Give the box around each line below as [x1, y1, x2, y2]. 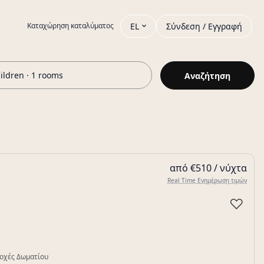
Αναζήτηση [184, 70, 230, 81]
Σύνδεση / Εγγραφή [166, 20, 242, 32]
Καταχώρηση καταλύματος [27, 21, 114, 31]
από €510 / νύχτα [170, 161, 247, 174]
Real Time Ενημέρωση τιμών [167, 176, 247, 184]
